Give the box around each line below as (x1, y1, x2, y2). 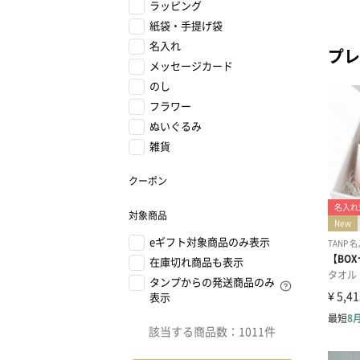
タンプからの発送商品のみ (149, 274, 275, 289)
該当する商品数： (149, 323, 239, 339)
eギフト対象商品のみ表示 (149, 234, 270, 249)
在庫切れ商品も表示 (149, 254, 243, 269)
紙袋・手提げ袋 (149, 18, 223, 33)
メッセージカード (149, 58, 233, 73)
